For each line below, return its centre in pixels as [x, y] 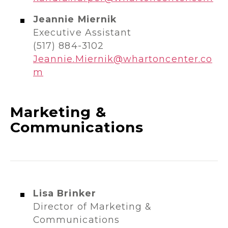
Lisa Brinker [65, 193]
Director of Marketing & [92, 206]
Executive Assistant [82, 32]
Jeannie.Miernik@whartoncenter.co [123, 59]
